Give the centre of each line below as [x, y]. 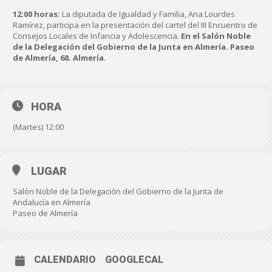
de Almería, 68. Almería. [59, 58]
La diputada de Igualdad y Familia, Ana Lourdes [148, 14]
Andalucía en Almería [52, 202]
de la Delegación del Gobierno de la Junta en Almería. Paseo [134, 47]
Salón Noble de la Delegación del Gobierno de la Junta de [118, 191]
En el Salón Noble [216, 36]
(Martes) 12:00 [38, 127]
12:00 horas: [37, 14]
